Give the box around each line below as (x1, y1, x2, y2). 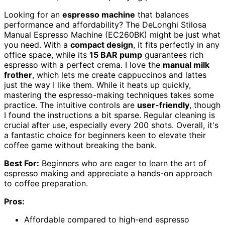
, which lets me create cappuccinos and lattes (32, 70, 206, 80)
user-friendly (137, 100, 189, 110)
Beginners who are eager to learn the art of (39, 158, 206, 169)
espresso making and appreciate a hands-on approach (4, 168, 212, 179)
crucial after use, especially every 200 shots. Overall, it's (4, 120, 218, 131)
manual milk (163, 60, 209, 70)
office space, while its (4, 50, 89, 60)
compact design (70, 40, 133, 50)
